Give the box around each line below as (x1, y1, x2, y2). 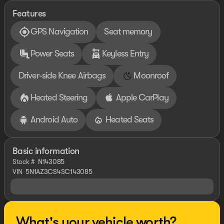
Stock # (12, 157, 35, 165)
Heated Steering (30, 92, 88, 103)
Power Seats (30, 48, 74, 59)
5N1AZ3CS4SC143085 (25, 167, 92, 175)
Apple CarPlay (115, 92, 168, 103)
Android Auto (30, 114, 78, 125)
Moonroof (133, 70, 169, 81)
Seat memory (104, 26, 152, 37)
